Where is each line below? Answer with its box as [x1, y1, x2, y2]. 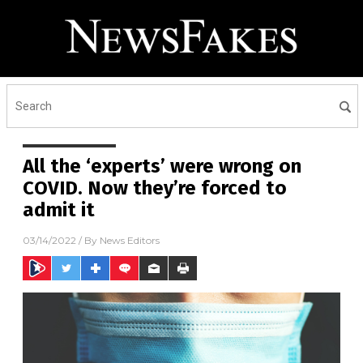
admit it [23, 199, 95, 221]
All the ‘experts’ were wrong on [23, 155, 301, 177]
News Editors [100, 234, 160, 247]
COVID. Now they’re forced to [23, 177, 287, 199]
